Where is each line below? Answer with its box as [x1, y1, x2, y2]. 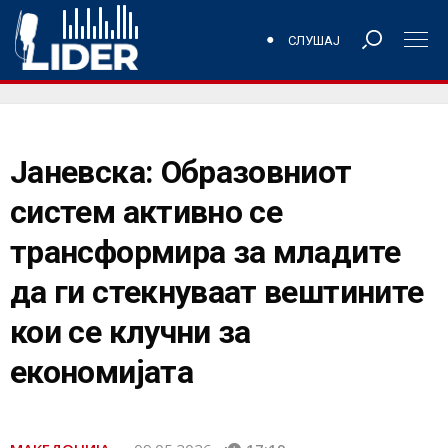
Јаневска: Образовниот [10, 153, 352, 191]
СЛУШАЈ [288, 32, 340, 48]
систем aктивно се [10, 193, 283, 231]
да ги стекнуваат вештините [10, 273, 424, 311]
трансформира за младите [10, 233, 401, 271]
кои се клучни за [10, 313, 251, 351]
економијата [10, 353, 193, 391]
